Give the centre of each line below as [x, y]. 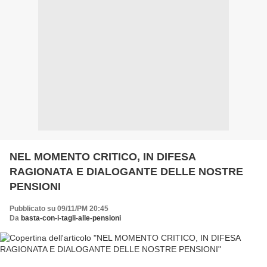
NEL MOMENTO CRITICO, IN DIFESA [103, 157]
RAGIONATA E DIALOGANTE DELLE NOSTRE [126, 172]
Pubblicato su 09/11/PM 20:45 [59, 209]
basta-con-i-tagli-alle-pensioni [71, 218]
